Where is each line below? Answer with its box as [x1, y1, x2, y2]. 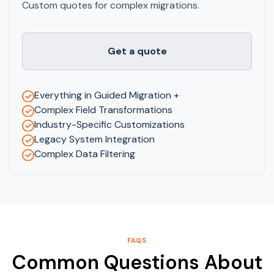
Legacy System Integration [34, 132, 155, 146]
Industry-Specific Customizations [34, 117, 185, 131]
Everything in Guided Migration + [34, 88, 179, 102]
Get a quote [107, 44, 167, 57]
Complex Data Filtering [34, 147, 135, 160]
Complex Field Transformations [34, 103, 172, 116]
